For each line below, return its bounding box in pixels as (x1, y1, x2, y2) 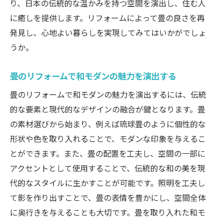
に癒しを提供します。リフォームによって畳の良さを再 (10, 12, 205, 24)
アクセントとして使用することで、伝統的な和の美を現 (10, 162, 205, 174)
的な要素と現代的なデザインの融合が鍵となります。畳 (10, 103, 205, 115)
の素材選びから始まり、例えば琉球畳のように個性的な (10, 118, 206, 130)
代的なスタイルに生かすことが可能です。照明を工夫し (10, 177, 205, 189)
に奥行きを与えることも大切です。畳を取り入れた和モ (10, 206, 205, 219)
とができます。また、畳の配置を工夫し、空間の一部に (10, 147, 205, 160)
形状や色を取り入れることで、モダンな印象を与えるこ (10, 133, 206, 145)
